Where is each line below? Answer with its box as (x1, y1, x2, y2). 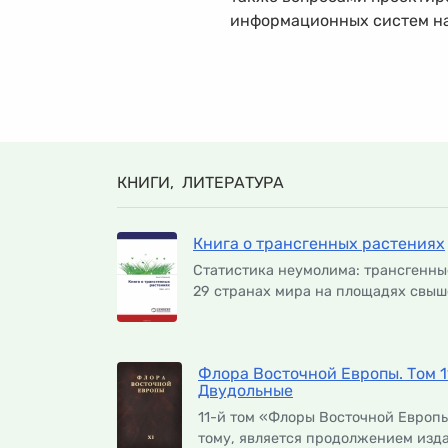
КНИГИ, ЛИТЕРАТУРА (117, 173, 284, 192)
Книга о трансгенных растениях (193, 234, 445, 253)
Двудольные (198, 381, 293, 400)
